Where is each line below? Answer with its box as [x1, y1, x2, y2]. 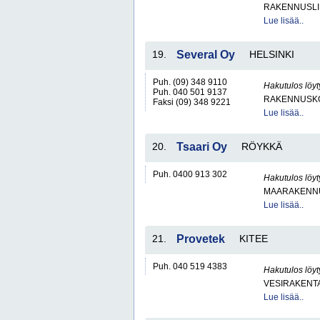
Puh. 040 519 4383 [153, 261, 227, 271]
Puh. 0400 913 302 [153, 169, 227, 179]
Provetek [176, 233, 225, 245]
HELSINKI [249, 49, 294, 60]
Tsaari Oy [176, 141, 227, 153]
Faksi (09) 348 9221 [153, 97, 231, 107]
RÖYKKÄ [241, 141, 282, 152]
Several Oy [176, 49, 235, 61]
